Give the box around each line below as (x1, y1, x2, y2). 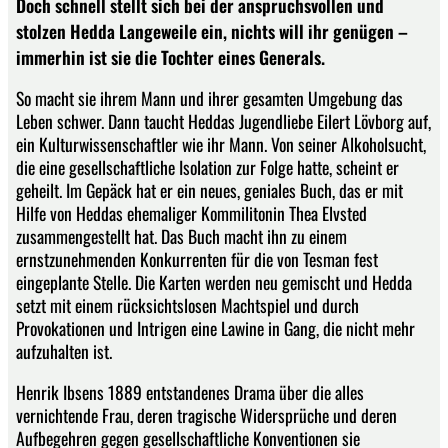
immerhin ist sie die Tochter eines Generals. (16, 43, 325, 70)
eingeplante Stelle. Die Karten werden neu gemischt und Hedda (16, 269, 412, 296)
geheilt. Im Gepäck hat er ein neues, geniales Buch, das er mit (16, 177, 403, 204)
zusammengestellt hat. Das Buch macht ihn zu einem (16, 223, 347, 250)
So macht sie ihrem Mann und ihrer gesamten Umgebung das (16, 85, 403, 112)
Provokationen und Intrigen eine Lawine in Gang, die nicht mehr (16, 315, 415, 342)
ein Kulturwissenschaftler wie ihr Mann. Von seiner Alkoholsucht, (16, 131, 426, 158)
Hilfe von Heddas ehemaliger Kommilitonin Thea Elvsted (16, 200, 367, 227)
